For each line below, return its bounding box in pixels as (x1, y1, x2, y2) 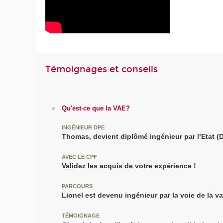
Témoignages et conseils (45, 64, 158, 75)
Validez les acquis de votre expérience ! (61, 162, 196, 170)
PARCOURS (61, 183, 93, 190)
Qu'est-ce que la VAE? (61, 104, 130, 112)
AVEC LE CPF (61, 153, 97, 160)
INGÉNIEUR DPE (61, 124, 105, 130)
